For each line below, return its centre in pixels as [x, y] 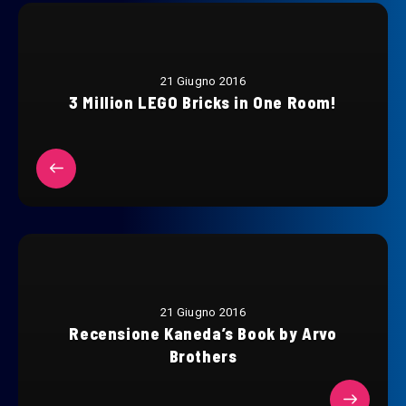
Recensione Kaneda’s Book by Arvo [203, 333]
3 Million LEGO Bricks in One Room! [203, 102]
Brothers [203, 356]
